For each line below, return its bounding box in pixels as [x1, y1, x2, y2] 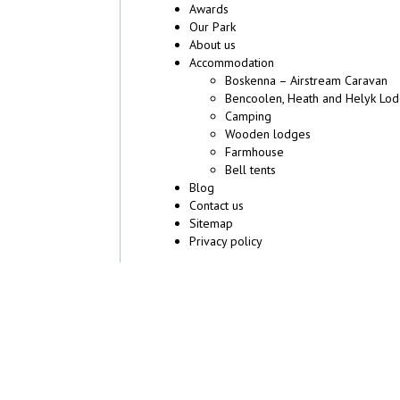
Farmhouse [225, 144, 285, 160]
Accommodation [189, 54, 275, 71]
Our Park [189, 19, 237, 35]
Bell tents [225, 162, 277, 178]
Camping [225, 108, 272, 124]
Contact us [189, 197, 245, 213]
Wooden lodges [225, 126, 312, 142]
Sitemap [189, 215, 234, 231]
